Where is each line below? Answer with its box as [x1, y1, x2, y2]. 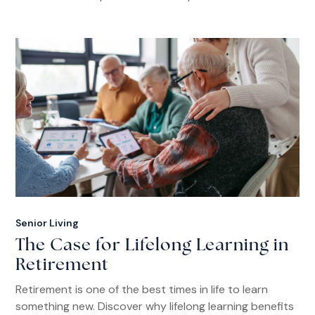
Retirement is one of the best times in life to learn [15, 282, 269, 297]
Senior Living [15, 217, 79, 230]
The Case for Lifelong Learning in [15, 238, 290, 255]
